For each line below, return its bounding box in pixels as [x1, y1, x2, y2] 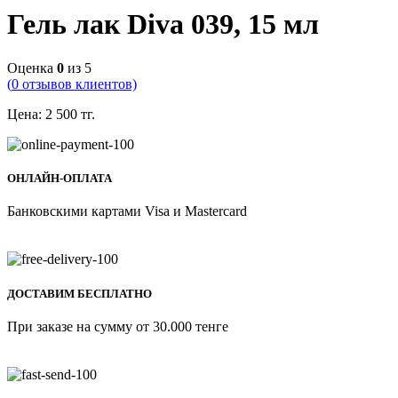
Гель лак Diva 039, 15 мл [7, 8, 319, 41]
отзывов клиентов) [19, 76, 137, 92]
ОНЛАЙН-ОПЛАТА [7, 171, 112, 186]
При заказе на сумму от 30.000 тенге [7, 319, 228, 334]
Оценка [7, 60, 57, 76]
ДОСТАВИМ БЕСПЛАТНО [7, 286, 152, 300]
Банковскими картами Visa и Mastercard [7, 203, 247, 219]
